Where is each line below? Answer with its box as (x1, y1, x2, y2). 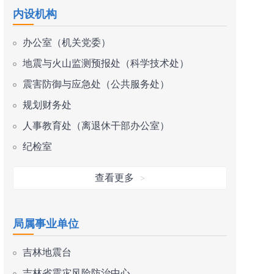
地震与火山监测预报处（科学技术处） (23, 58, 189, 68)
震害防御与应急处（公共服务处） (23, 79, 169, 89)
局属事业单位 (13, 218, 79, 230)
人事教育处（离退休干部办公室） (23, 120, 169, 131)
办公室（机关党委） (23, 37, 111, 48)
